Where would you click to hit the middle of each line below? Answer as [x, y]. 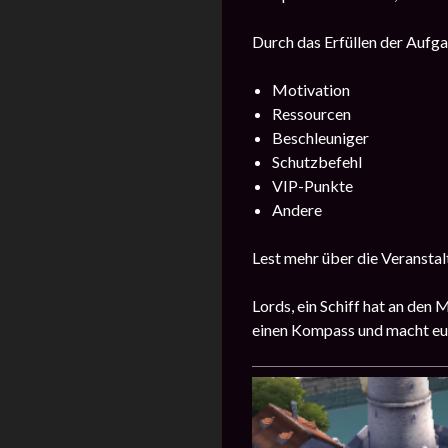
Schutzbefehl [317, 161]
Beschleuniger [320, 137]
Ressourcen [311, 113]
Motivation [311, 89]
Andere [297, 209]
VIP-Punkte [312, 185]
